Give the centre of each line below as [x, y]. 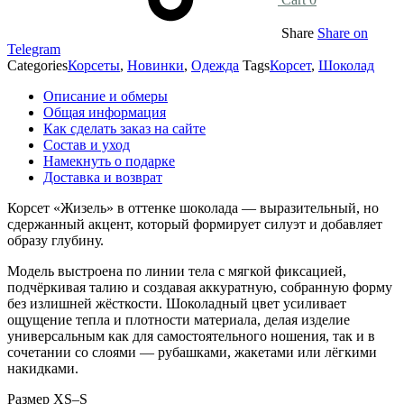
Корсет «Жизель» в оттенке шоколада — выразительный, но [193, 207]
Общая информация [105, 112]
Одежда [215, 65]
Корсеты [94, 65]
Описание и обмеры [106, 96]
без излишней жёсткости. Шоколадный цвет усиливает [177, 303]
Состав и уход [87, 144]
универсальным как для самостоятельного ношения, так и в [191, 335]
